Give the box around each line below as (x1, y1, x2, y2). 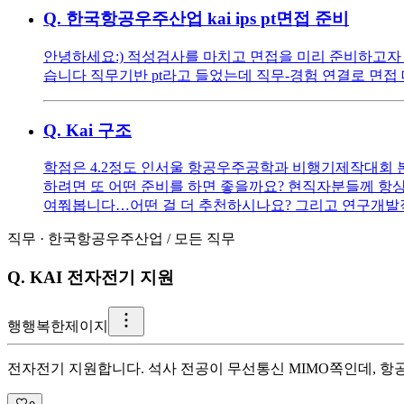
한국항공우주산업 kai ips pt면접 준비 (66, 9, 349, 29)
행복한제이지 (22, 317, 108, 334)
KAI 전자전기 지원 (30, 268, 174, 288)
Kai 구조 (66, 120, 132, 140)
